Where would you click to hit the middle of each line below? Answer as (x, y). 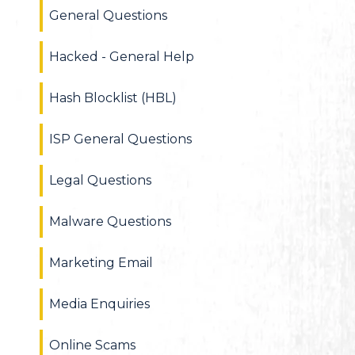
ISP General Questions (120, 139)
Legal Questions (100, 180)
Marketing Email (101, 263)
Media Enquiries (99, 304)
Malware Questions (110, 221)
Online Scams (92, 345)
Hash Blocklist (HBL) (113, 98)
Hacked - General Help (122, 57)
